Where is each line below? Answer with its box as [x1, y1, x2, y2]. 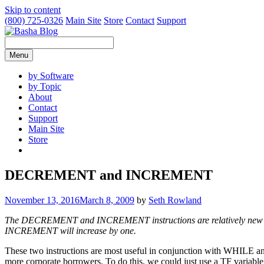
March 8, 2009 [80, 194, 134, 205]
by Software [28, 71, 74, 81]
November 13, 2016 [5, 194, 80, 205]
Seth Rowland [148, 194, 202, 205]
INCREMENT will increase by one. [5, 225, 136, 236]
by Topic [28, 81, 61, 91]
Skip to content [5, 5, 61, 15]
